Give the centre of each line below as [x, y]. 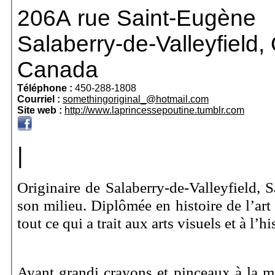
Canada [58, 70]
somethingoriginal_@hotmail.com [136, 99]
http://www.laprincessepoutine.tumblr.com [154, 110]
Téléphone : [46, 88]
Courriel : [40, 99]
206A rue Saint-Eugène [137, 18]
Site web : [41, 110]
